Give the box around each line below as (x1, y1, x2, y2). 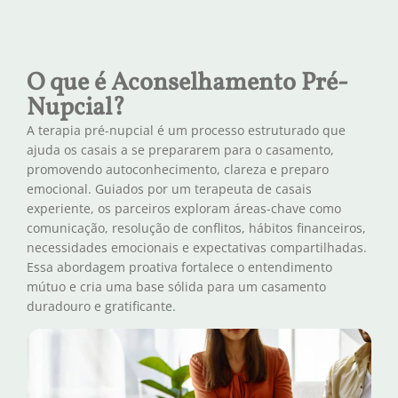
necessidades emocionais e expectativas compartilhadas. (27, 238, 367, 256)
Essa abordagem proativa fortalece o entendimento (27, 258, 332, 275)
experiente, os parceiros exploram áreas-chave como (27, 199, 341, 217)
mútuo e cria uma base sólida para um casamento (27, 277, 326, 295)
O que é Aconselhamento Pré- (27, 65, 348, 100)
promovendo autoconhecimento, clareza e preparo (27, 160, 329, 178)
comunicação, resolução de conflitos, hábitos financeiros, (27, 219, 366, 236)
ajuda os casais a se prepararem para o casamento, (27, 140, 334, 158)
